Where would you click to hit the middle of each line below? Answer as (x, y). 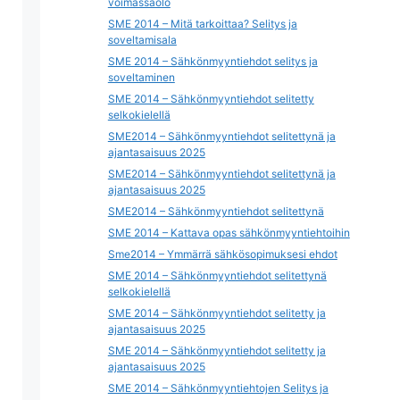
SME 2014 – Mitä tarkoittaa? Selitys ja (202, 24)
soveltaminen (141, 77)
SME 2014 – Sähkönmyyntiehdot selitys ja (212, 61)
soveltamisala (142, 40)
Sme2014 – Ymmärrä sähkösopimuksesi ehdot (222, 254)
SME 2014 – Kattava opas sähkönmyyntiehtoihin (229, 233)
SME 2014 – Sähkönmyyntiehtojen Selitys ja (218, 388)
